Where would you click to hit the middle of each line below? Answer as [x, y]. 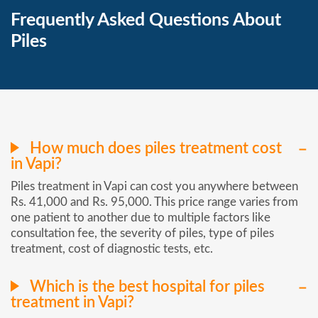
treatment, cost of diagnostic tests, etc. [112, 248]
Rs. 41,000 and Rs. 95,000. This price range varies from [154, 202]
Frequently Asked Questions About [146, 21]
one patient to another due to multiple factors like [141, 217]
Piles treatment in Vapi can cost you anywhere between [154, 186]
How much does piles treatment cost [154, 148]
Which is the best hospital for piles [146, 287]
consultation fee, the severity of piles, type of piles [142, 233]
